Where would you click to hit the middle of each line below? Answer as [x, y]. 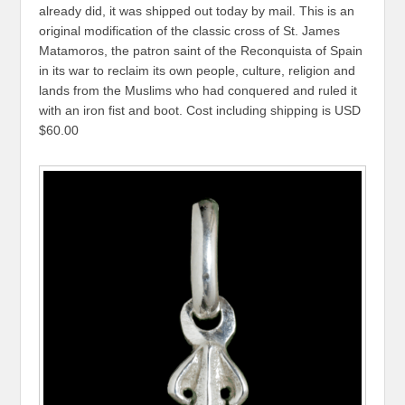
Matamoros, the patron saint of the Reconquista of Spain [201, 50]
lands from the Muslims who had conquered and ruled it [198, 90]
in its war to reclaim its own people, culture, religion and [198, 70]
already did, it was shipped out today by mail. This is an [197, 10]
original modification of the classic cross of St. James [190, 30]
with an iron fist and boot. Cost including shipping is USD [200, 110]
